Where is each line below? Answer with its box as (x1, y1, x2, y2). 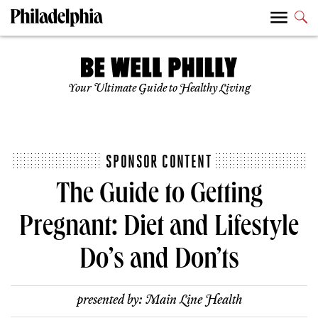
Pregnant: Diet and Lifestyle (19, 214, 299, 245)
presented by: (76, 292, 146, 309)
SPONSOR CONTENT (106, 151, 212, 172)
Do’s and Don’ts (79, 247, 239, 278)
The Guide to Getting (55, 182, 263, 212)
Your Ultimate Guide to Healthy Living (67, 82, 251, 96)
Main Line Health (145, 292, 242, 309)
